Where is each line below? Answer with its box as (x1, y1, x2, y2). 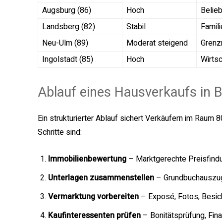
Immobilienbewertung (48, 153, 126, 166)
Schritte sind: (38, 126, 82, 139)
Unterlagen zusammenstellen (48, 172, 154, 184)
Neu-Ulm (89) (42, 37, 88, 50)
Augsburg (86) (42, 4, 91, 17)
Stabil (126, 21, 146, 33)
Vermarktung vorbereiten (48, 191, 139, 203)
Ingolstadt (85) (42, 54, 93, 66)
